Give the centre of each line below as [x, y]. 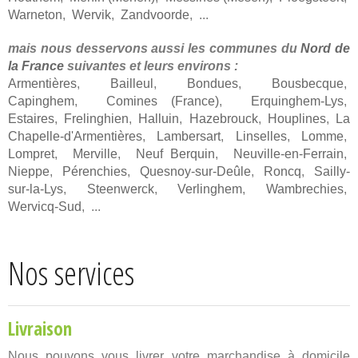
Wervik [91, 15]
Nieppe [29, 172]
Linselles [261, 137]
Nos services [71, 273]
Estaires [31, 119]
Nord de [325, 49]
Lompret [31, 154]
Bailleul [132, 84]
